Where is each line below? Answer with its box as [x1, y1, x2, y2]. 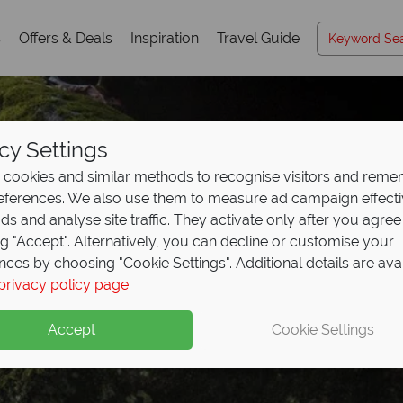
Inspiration [130, 29, 199, 47]
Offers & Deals [19, 29, 112, 47]
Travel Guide [217, 29, 300, 47]
